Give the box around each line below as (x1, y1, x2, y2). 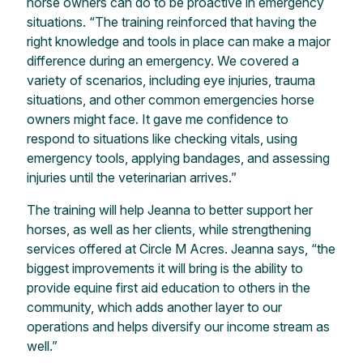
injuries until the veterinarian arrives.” (26, 169, 240, 186)
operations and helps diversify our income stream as (26, 318, 330, 335)
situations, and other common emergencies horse (26, 92, 314, 109)
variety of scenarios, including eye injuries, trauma (26, 72, 315, 89)
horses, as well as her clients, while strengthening (26, 221, 311, 238)
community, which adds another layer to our (26, 299, 282, 316)
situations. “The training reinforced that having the (26, 14, 317, 31)
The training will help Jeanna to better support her (26, 202, 313, 219)
